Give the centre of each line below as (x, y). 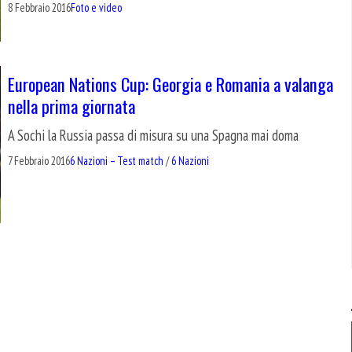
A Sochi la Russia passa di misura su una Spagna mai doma (153, 135)
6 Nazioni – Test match (117, 160)
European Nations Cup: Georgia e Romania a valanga (170, 83)
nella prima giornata (71, 105)
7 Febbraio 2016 (39, 160)
